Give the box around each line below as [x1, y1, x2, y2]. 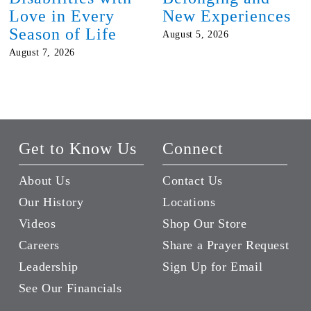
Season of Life [8, 25, 117, 44]
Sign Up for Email [162, 260, 263, 274]
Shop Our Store [162, 217, 247, 231]
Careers [18, 238, 60, 253]
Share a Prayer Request [162, 238, 289, 253]
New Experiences [162, 7, 292, 26]
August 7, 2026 [8, 47, 76, 58]
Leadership [18, 260, 78, 274]
